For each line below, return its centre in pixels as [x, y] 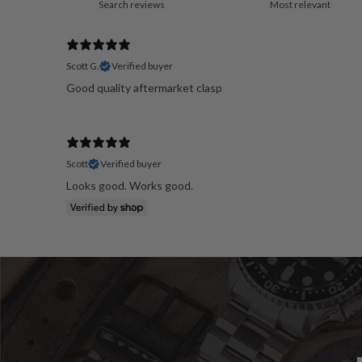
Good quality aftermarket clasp [144, 88]
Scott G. [83, 66]
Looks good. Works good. [130, 186]
